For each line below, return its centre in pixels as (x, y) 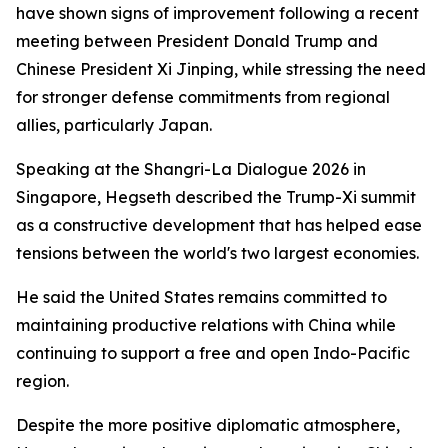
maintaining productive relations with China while (206, 325)
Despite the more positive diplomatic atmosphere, (208, 425)
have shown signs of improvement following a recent (217, 13)
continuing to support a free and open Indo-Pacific (213, 353)
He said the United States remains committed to (201, 297)
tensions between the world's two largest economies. (217, 253)
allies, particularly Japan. (114, 125)
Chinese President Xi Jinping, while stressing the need (221, 69)
